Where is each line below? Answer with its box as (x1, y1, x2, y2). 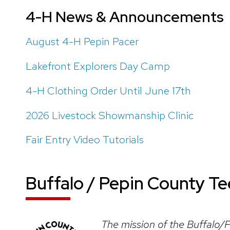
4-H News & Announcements (26, 6, 224, 27)
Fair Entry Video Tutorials (26, 132, 144, 147)
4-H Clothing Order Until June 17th (26, 83, 191, 98)
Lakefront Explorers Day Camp (26, 59, 170, 73)
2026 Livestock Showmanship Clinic (26, 108, 194, 122)
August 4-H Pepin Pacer (26, 34, 139, 49)
